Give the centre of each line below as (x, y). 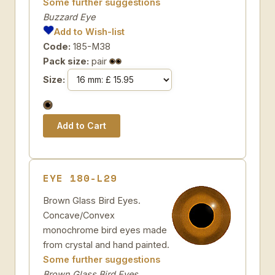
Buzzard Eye (69, 17)
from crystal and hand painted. (106, 245)
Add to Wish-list (90, 32)
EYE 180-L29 (80, 178)
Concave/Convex (79, 215)
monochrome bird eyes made (105, 230)
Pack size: (66, 61)
